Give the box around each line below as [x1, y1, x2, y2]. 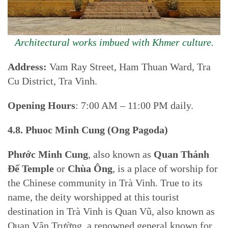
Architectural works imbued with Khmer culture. [14, 37, 214, 48]
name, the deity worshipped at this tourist [8, 191, 179, 203]
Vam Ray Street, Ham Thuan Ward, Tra [49, 61, 211, 72]
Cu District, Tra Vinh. [8, 75, 97, 87]
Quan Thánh [154, 149, 209, 160]
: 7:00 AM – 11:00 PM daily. [75, 100, 193, 111]
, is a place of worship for [112, 163, 218, 174]
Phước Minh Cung [8, 149, 88, 160]
